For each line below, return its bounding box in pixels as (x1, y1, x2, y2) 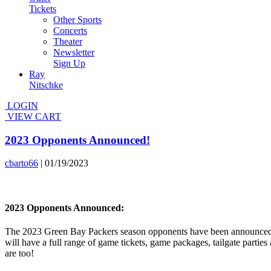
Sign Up (53, 58, 85, 68)
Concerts (53, 25, 87, 36)
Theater (53, 36, 82, 47)
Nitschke (29, 80, 63, 90)
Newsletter (53, 47, 94, 57)
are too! (5, 247, 34, 258)
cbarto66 (5, 158, 38, 169)
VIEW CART (5, 111, 61, 122)
